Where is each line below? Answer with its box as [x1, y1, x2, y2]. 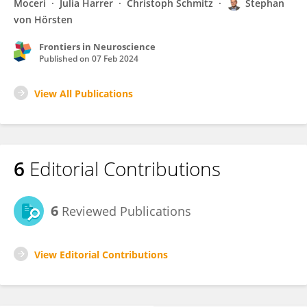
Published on [39, 53, 92, 64]
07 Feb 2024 [92, 53, 138, 64]
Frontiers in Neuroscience [39, 40, 156, 53]
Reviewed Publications [58, 203, 191, 219]
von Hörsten [14, 13, 73, 26]
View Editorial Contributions [34, 248, 168, 261]
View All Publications [34, 87, 133, 100]
